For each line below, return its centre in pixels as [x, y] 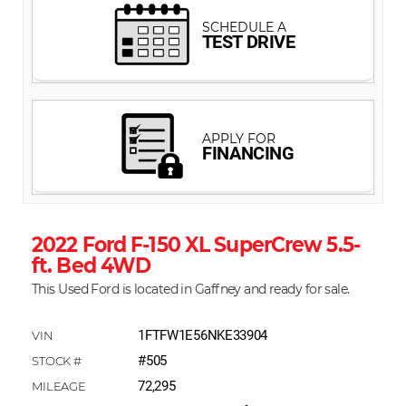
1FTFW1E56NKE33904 [203, 335]
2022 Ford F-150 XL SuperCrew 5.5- [196, 244]
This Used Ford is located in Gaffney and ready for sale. [191, 289]
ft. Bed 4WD [92, 265]
